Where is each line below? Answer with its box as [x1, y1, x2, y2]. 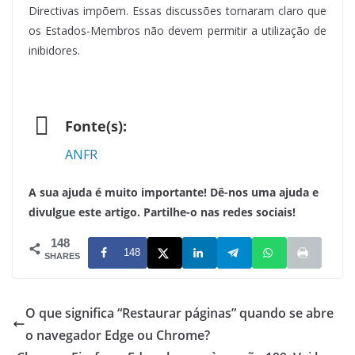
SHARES [44, 250, 80, 261]
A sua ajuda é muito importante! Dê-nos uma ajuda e [29, 184, 319, 200]
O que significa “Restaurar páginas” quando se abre [25, 303, 334, 322]
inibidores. [29, 42, 80, 58]
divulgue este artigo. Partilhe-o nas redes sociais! [29, 204, 296, 219]
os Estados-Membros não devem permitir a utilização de [29, 22, 326, 38]
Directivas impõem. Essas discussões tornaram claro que [29, 2, 326, 18]
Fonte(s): [65, 116, 127, 136]
